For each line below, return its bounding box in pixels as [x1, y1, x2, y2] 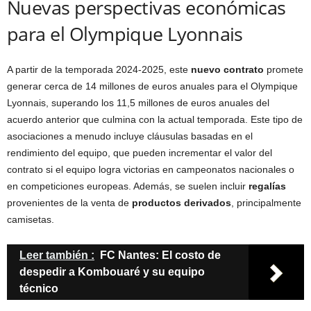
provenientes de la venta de [7, 197, 132, 209]
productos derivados [132, 197, 231, 209]
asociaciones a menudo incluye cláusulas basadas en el [7, 131, 253, 142]
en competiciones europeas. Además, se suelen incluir [7, 180, 249, 192]
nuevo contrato [191, 64, 264, 76]
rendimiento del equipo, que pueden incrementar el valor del [7, 147, 272, 159]
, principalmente [231, 197, 301, 209]
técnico [19, 283, 58, 295]
